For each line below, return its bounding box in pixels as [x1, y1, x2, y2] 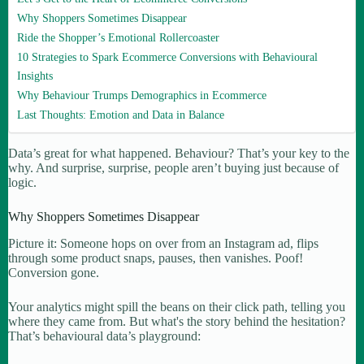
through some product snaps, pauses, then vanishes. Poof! [8, 250, 303, 265]
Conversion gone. [8, 265, 99, 279]
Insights [17, 68, 53, 82]
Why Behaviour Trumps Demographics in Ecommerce [17, 88, 266, 102]
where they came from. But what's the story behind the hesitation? [8, 314, 345, 328]
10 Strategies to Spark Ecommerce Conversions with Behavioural [17, 50, 318, 63]
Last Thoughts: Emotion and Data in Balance [17, 107, 224, 121]
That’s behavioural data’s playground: [8, 328, 201, 343]
